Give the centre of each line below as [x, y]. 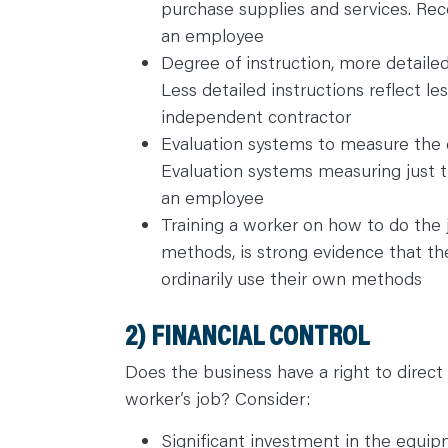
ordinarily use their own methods [291, 278]
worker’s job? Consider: [217, 398]
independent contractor [255, 116]
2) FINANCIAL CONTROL [246, 334]
